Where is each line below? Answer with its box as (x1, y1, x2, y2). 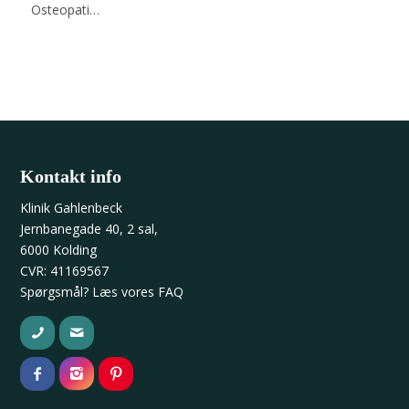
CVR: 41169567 (20, 261, 110, 279)
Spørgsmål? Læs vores (20, 282, 159, 300)
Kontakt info (20, 166, 122, 186)
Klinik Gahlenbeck (20, 198, 123, 216)
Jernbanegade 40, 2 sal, (20, 219, 159, 237)
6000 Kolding (20, 240, 98, 258)
